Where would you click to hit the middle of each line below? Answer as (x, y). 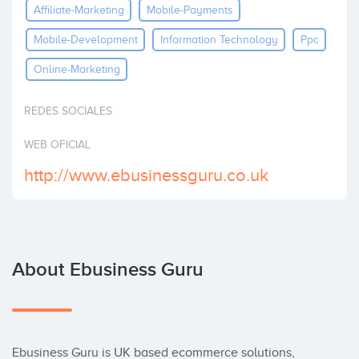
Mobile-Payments (190, 10)
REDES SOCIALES (68, 111)
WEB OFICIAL (57, 145)
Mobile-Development (85, 39)
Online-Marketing (77, 69)
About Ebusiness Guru (108, 270)
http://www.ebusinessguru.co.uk (146, 175)
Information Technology (219, 39)
